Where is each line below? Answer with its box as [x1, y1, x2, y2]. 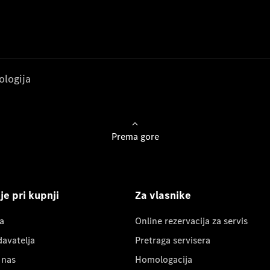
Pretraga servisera [135, 234, 210, 246]
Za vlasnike [135, 188, 191, 202]
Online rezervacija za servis [135, 215, 248, 227]
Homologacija [135, 253, 192, 266]
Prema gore [111, 130, 159, 143]
